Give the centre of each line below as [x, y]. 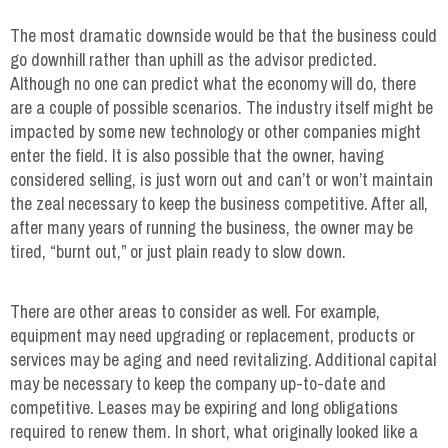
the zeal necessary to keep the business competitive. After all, [219, 203]
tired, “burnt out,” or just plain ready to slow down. [178, 251]
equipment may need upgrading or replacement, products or [212, 335]
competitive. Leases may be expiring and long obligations [204, 407]
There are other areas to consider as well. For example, [195, 311]
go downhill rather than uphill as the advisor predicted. [193, 59]
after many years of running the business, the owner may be [211, 227]
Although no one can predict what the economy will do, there [213, 83]
